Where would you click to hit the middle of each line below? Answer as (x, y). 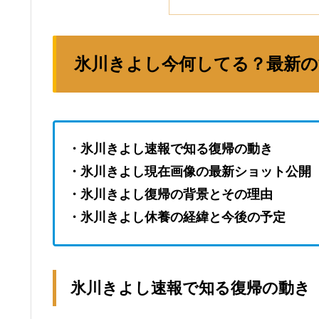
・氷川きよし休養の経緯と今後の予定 (177, 218)
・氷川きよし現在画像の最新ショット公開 (189, 172)
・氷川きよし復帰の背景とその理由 (170, 195)
